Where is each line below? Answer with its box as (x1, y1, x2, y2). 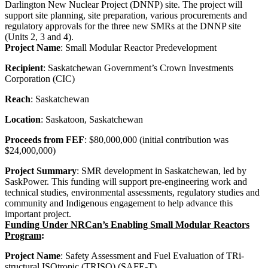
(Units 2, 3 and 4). (5, 31, 74, 42)
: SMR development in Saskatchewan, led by (77, 165, 246, 176)
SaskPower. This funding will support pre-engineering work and (5, 176, 247, 187)
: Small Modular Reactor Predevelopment (60, 42, 217, 53)
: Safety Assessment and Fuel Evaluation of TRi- (60, 250, 244, 261)
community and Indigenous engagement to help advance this (5, 197, 233, 208)
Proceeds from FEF (5, 134, 84, 145)
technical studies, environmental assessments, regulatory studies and (5, 187, 260, 197)
